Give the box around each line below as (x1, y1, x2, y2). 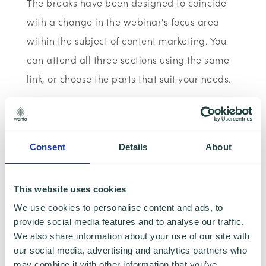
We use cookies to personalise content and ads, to (14, 202, 223, 213)
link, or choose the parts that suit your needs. (27, 72, 232, 85)
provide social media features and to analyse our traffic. (14, 217, 244, 227)
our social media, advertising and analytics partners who (14, 245, 247, 255)
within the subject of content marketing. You (27, 34, 227, 47)
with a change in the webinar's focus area (27, 15, 220, 28)
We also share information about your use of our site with (14, 231, 250, 241)
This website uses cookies (14, 183, 126, 194)
